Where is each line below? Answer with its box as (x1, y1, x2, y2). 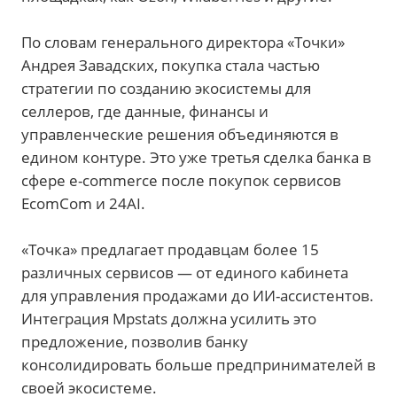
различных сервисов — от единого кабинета (21, 261, 348, 283)
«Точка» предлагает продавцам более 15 (21, 238, 319, 260)
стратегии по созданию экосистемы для (21, 77, 311, 98)
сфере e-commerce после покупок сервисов (21, 169, 341, 191)
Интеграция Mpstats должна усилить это (21, 307, 316, 329)
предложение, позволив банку (21, 331, 248, 352)
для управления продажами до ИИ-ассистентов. (21, 284, 374, 306)
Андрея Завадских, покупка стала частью (21, 54, 320, 75)
